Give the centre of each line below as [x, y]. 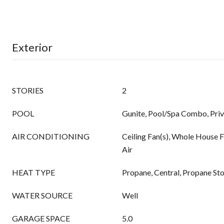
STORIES [28, 90]
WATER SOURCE [42, 195]
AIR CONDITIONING [51, 136]
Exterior [32, 47]
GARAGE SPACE [41, 218]
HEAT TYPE [33, 172]
